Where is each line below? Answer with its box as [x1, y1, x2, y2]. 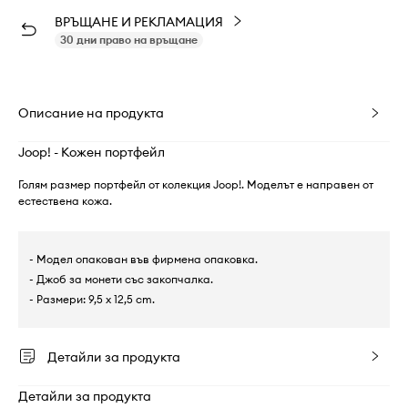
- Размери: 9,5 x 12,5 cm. [29, 292, 155, 306]
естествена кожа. [18, 194, 112, 208]
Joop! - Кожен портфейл [18, 144, 165, 160]
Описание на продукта [18, 105, 164, 121]
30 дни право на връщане [60, 33, 198, 46]
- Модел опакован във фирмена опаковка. [29, 252, 258, 266]
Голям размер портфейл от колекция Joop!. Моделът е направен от [18, 178, 373, 191]
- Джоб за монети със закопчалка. [29, 272, 213, 286]
